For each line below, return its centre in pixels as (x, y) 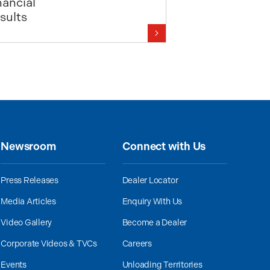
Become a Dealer (155, 223)
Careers (137, 244)
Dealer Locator (150, 181)
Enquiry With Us (152, 202)
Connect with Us (164, 146)
